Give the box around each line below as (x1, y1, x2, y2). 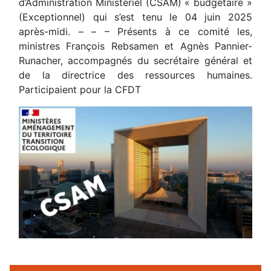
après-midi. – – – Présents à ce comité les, (19, 25, 252, 38)
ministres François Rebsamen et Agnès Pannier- (19, 40, 252, 53)
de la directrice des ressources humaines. (19, 69, 252, 82)
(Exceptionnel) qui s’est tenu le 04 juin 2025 (19, 11, 252, 24)
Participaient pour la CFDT (19, 83, 141, 96)
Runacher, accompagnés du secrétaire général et (19, 54, 252, 67)
